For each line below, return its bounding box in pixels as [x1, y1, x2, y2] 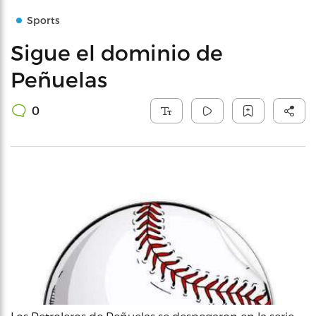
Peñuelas [11, 66, 107, 92]
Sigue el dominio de [11, 39, 223, 65]
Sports [27, 14, 60, 26]
